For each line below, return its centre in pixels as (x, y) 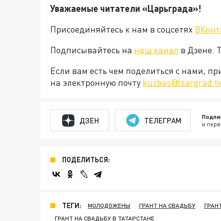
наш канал (156, 50)
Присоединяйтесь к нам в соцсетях (123, 29)
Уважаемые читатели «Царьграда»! (126, 8)
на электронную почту (96, 82)
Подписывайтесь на (92, 50)
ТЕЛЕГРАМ (163, 120)
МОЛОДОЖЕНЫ (109, 205)
